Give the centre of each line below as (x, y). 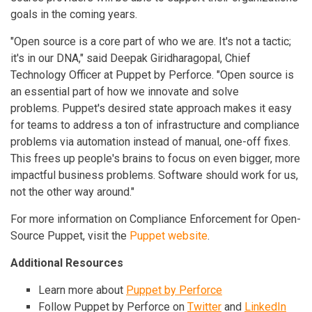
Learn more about (82, 290)
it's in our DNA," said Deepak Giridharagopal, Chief (131, 58)
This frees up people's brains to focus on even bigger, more (155, 158)
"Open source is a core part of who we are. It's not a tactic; (151, 41)
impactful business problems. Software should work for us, (154, 175)
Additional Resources (67, 263)
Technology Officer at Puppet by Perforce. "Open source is (152, 75)
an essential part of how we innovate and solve (125, 92)
